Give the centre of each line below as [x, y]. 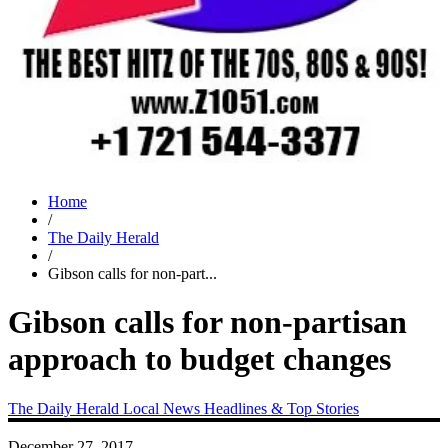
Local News [163, 408]
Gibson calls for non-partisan [207, 322]
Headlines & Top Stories [281, 408]
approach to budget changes [199, 359]
